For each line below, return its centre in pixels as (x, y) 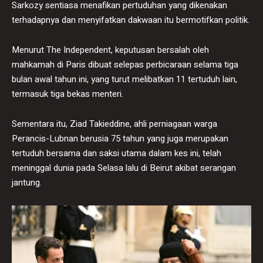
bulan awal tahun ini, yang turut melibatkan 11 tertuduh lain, (124, 79)
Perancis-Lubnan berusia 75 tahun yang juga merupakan (120, 138)
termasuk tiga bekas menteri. (68, 94)
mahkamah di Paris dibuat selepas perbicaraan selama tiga (125, 64)
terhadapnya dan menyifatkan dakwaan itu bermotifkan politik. (131, 20)
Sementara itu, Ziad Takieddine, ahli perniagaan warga (114, 124)
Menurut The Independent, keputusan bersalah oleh (110, 50)
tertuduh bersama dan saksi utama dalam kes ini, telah (117, 153)
